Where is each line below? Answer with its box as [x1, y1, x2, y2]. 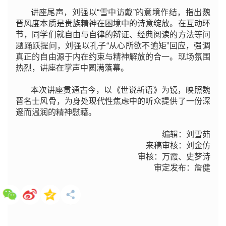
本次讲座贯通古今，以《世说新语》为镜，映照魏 [30, 86, 210, 95]
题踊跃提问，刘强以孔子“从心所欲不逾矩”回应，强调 [16, 41, 210, 50]
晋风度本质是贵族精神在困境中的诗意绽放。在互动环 [16, 19, 210, 28]
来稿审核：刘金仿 [145, 141, 210, 150]
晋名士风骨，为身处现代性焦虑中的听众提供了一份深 [16, 97, 210, 106]
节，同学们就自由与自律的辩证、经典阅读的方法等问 [16, 30, 210, 39]
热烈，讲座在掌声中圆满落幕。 [16, 64, 129, 73]
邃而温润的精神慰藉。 [16, 108, 97, 117]
